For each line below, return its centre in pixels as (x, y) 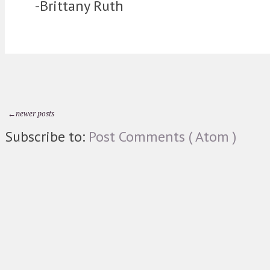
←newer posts (31, 114)
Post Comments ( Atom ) (162, 137)
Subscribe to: (47, 137)
